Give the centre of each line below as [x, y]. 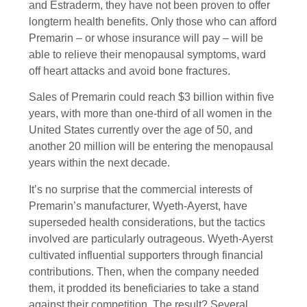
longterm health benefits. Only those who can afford [153, 22]
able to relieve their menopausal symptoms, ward [147, 54]
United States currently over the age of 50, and [141, 130]
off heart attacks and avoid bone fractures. [130, 71]
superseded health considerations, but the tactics [147, 222]
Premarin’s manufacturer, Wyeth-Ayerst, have [138, 206]
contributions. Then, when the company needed [144, 271]
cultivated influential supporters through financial [146, 255]
